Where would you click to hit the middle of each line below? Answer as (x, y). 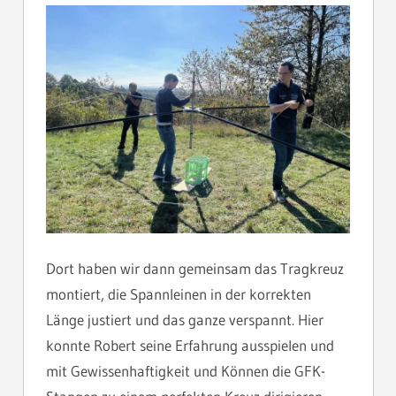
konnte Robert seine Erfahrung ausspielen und (190, 346)
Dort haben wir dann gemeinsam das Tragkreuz (195, 269)
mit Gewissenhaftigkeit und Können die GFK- (186, 371)
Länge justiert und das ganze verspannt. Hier (185, 320)
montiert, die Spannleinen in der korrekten (179, 294)
